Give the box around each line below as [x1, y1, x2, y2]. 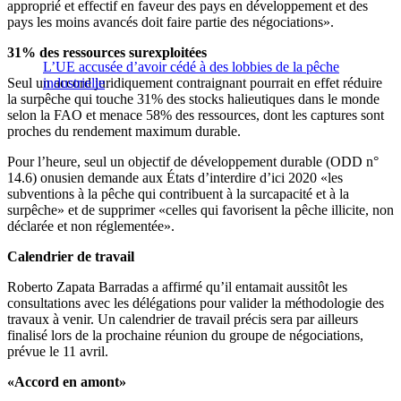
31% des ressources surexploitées [7, 44, 207, 60]
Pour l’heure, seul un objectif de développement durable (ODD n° [7, 153, 379, 169]
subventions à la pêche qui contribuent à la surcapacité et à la [7, 185, 349, 201]
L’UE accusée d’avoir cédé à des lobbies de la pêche [43, 58, 339, 74]
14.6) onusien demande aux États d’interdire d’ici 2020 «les [7, 169, 343, 185]
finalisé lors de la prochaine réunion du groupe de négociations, [7, 327, 363, 343]
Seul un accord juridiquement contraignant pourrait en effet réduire [7, 74, 382, 90]
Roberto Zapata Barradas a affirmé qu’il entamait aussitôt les [7, 278, 347, 294]
